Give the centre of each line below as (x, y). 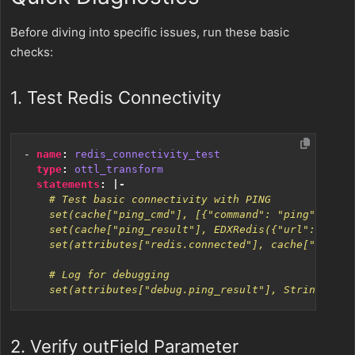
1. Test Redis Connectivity (116, 97)
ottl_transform (119, 169)
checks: (32, 52)
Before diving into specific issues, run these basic (150, 32)
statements (68, 184)
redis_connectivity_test (147, 154)
